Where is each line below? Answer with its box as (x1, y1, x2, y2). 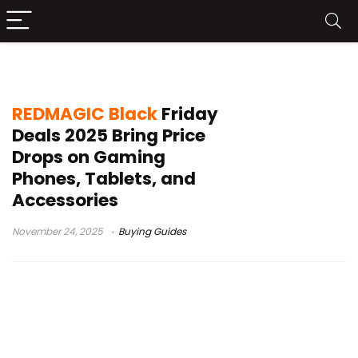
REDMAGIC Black (12, 101, 157, 126)
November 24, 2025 (12, 225, 103, 238)
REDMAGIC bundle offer (12, 59, 213, 82)
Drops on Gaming (12, 145, 165, 169)
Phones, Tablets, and (12, 166, 196, 191)
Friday (157, 101, 218, 126)
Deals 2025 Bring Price (12, 123, 205, 148)
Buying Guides (118, 225, 186, 238)
